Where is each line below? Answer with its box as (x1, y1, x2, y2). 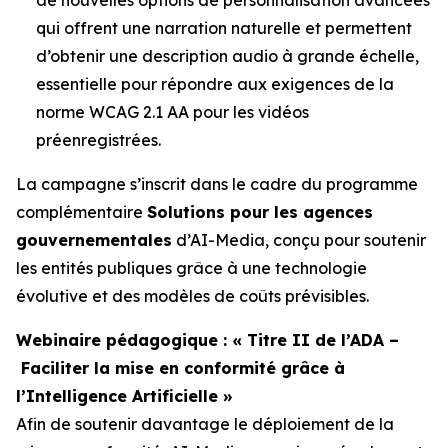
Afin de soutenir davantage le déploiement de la (16, 413, 394, 434)
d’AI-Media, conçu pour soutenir (172, 229, 426, 250)
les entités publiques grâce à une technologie (16, 257, 367, 278)
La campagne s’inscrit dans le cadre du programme (16, 173, 418, 194)
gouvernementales (16, 229, 172, 250)
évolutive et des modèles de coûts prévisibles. (16, 285, 369, 306)
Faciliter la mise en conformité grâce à (16, 357, 345, 378)
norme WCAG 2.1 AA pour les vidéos (36, 101, 309, 122)
